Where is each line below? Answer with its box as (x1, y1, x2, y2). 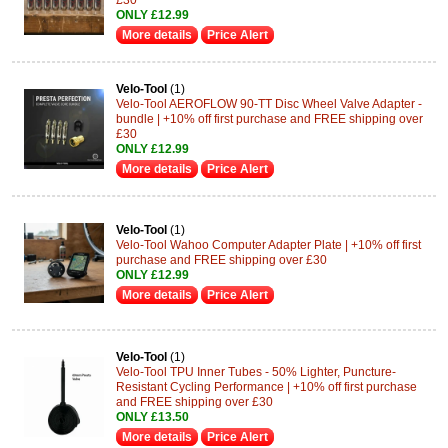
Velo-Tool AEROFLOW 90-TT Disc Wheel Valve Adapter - (116, 96, 422, 111)
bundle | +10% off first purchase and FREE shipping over (116, 111, 423, 126)
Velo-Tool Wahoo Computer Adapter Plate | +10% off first (116, 238, 421, 252)
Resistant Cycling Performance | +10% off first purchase (116, 379, 417, 394)
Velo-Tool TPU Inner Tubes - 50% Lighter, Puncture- (116, 364, 396, 379)
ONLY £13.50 (116, 409, 189, 424)
